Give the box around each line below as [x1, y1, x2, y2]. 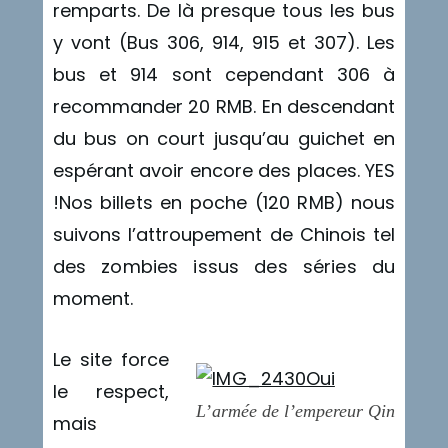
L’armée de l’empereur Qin [196, 401, 396, 422]
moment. [52, 286, 133, 312]
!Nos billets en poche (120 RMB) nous [52, 190, 396, 216]
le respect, [52, 379, 170, 405]
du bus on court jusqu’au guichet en [52, 126, 396, 152]
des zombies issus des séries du [52, 254, 396, 280]
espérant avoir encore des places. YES [52, 158, 396, 184]
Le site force [52, 347, 170, 373]
